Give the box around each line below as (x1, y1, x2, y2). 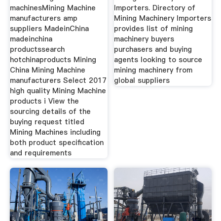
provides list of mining (114, 23, 193, 34)
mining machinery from (114, 65, 193, 75)
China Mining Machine (9, 65, 85, 75)
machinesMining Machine (9, 2, 96, 13)
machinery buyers (114, 34, 175, 44)
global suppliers (114, 75, 170, 85)
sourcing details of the (9, 106, 91, 116)
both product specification (9, 137, 104, 147)
